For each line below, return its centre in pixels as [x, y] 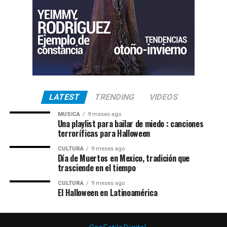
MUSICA [69, 114]
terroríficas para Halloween [104, 133]
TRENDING [115, 97]
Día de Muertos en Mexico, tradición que [124, 158]
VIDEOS [164, 97]
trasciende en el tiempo [97, 168]
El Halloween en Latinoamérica [107, 193]
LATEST [64, 97]
